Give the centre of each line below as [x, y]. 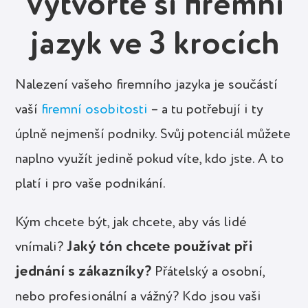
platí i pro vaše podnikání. [91, 184]
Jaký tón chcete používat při [160, 246]
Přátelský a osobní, [208, 272]
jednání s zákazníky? [84, 271]
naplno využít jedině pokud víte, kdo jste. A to [150, 159]
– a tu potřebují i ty [206, 110]
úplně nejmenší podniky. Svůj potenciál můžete [153, 134]
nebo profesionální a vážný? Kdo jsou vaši [139, 297]
